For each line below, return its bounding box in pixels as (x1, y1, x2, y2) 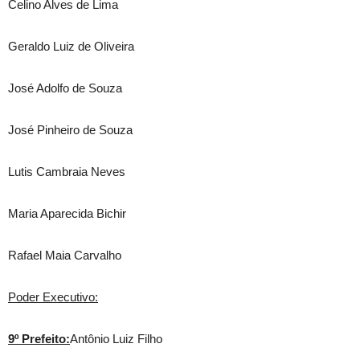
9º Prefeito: (8, 332, 70, 346)
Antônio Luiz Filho (70, 332, 162, 346)
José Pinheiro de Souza (8, 123, 133, 137)
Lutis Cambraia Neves (8, 165, 125, 178)
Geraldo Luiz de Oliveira (8, 39, 134, 53)
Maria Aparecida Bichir (8, 207, 126, 220)
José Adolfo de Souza (8, 81, 122, 95)
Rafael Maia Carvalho (8, 248, 121, 262)
